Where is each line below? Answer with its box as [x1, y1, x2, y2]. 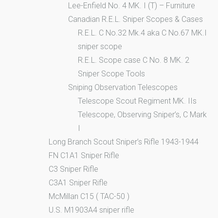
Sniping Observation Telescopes [68, 82, 178, 92]
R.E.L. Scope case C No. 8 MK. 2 [78, 55, 189, 65]
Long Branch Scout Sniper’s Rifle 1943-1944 [49, 137, 199, 146]
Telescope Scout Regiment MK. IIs [78, 96, 197, 106]
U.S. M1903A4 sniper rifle [49, 205, 134, 215]
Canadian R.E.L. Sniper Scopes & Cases [68, 14, 203, 24]
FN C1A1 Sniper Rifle [49, 150, 119, 160]
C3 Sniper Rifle [49, 164, 98, 174]
